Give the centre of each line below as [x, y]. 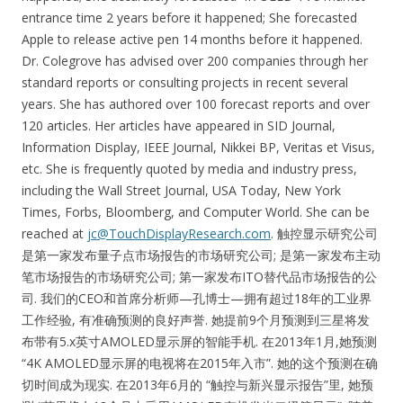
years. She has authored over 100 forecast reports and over [196, 104]
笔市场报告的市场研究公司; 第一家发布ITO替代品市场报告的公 [199, 277]
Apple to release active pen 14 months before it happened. [192, 40]
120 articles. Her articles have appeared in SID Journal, [179, 126]
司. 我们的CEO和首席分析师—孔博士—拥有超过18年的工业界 [197, 299]
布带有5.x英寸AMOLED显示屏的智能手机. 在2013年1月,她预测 [199, 342]
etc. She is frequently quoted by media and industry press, [189, 169]
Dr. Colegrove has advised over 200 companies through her [195, 61]
